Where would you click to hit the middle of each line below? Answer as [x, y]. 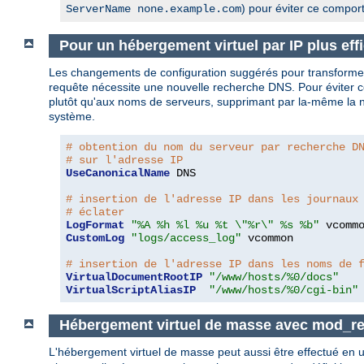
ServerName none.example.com [154, 9]
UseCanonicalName [118, 173]
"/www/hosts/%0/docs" [274, 277]
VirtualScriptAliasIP [131, 290]
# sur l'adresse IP [124, 160]
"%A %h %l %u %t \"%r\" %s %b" [225, 225]
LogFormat [95, 225]
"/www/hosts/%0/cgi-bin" [284, 290]
